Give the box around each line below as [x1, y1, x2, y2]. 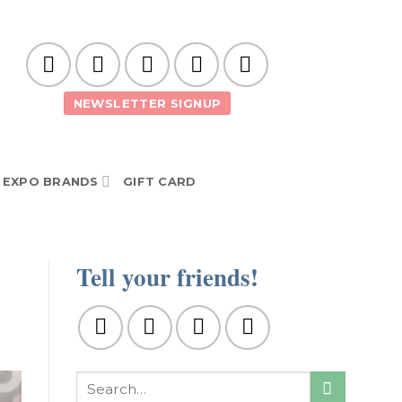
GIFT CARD [123, 174, 197, 188]
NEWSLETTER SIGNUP [73, 96, 222, 110]
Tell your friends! [75, 259, 258, 295]
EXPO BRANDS [2, 174, 99, 188]
